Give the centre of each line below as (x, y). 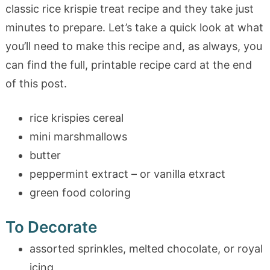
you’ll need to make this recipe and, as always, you (133, 46)
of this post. (36, 83)
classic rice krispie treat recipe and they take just (129, 8)
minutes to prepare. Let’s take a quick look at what (134, 27)
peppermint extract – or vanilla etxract (127, 174)
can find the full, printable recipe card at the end (128, 64)
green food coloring (80, 192)
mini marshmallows (78, 136)
